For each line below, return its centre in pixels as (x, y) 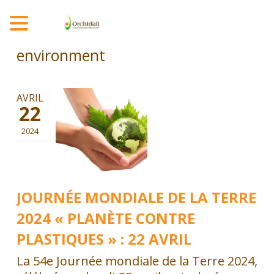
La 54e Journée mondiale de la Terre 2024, (137, 261)
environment (61, 55)
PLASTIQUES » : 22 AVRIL (104, 239)
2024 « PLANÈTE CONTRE (106, 218)
